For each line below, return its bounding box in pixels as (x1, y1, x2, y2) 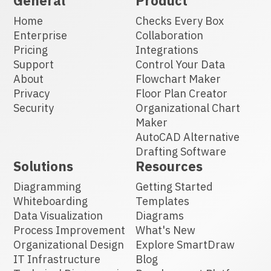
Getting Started (135, 179, 213, 194)
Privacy (13, 86, 50, 100)
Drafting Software (135, 144, 226, 158)
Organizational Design (13, 237, 125, 252)
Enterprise (13, 28, 68, 42)
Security (13, 100, 54, 115)
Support (13, 57, 54, 71)
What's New (135, 223, 195, 237)
